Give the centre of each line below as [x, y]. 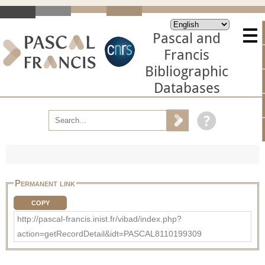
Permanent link [45, 183]
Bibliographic [187, 72]
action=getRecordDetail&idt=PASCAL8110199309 [109, 233]
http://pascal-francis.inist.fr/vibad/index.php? [99, 219]
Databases [187, 88]
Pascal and [187, 38]
